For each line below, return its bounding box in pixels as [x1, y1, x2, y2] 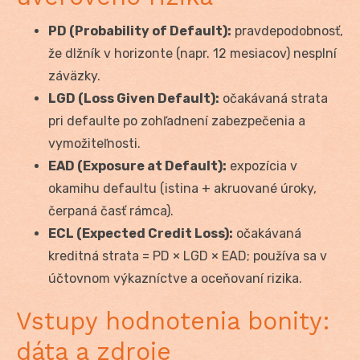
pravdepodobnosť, [231, 23, 343, 39]
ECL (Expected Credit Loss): [48, 226, 233, 242]
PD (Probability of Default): [48, 23, 231, 39]
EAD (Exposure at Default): [48, 158, 227, 174]
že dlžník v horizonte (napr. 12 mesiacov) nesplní [48, 46, 337, 62]
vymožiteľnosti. [48, 136, 141, 152]
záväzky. [48, 68, 100, 84]
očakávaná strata [219, 91, 328, 107]
